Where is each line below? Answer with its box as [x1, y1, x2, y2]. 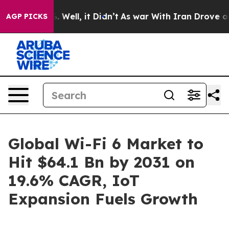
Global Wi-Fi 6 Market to [8, 134, 203, 153]
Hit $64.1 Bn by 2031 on [8, 152, 195, 172]
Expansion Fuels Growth [8, 189, 198, 209]
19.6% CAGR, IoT [8, 171, 140, 190]
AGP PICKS [6, 12, 48, 21]
